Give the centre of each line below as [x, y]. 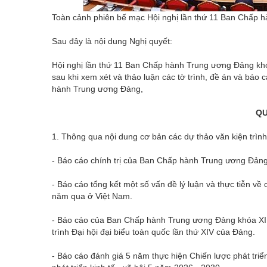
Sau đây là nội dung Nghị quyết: [112, 41]
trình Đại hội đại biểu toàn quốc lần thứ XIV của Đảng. [153, 232]
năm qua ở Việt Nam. [92, 196]
